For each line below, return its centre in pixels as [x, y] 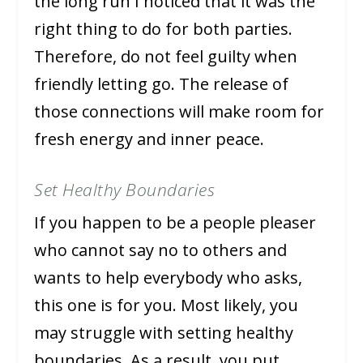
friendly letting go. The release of [162, 84]
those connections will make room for [179, 112]
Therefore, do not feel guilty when [166, 57]
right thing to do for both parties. [164, 29]
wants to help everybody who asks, [169, 278]
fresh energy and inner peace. [149, 139]
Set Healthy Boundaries [125, 190]
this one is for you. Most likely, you [167, 305]
